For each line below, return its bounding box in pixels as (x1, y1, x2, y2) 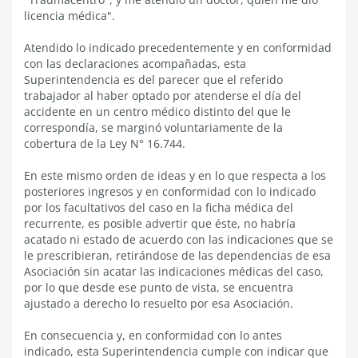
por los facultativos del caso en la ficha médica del (24, 200, 293, 215)
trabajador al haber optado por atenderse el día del (24, 88, 301, 103)
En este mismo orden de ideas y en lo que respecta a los (24, 168, 326, 183)
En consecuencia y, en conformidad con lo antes (24, 328, 282, 343)
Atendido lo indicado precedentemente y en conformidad (24, 40, 332, 55)
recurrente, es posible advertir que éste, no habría (24, 216, 296, 231)
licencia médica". (24, 8, 115, 23)
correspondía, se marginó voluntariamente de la (24, 120, 283, 135)
